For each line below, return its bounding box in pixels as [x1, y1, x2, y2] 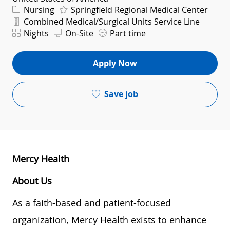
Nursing [22, 4, 54, 15]
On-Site [63, 27, 93, 39]
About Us [12, 174, 52, 187]
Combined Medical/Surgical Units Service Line [22, 15, 200, 27]
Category [12, 3, 42, 13]
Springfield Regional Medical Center [69, 4, 208, 15]
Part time [108, 27, 146, 39]
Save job [104, 88, 138, 100]
